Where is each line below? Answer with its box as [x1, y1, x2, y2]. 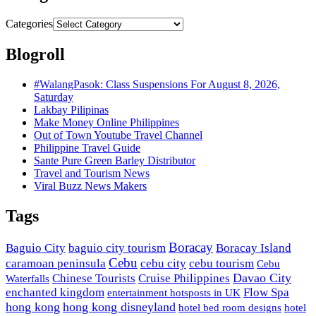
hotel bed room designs [178, 301, 281, 313]
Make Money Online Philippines [34, 116, 179, 129]
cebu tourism [189, 256, 254, 270]
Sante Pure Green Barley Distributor [34, 154, 195, 167]
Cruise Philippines [138, 271, 230, 285]
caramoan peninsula [6, 256, 106, 270]
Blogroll [6, 45, 65, 64]
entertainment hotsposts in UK [107, 286, 241, 298]
